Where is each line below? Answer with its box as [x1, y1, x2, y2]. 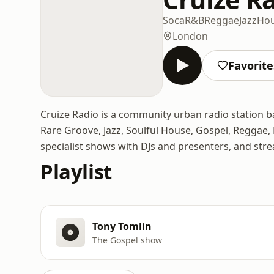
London [172, 29, 208, 43]
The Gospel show [92, 234, 162, 246]
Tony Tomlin [92, 219, 152, 233]
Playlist [40, 158, 112, 185]
